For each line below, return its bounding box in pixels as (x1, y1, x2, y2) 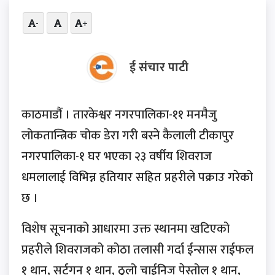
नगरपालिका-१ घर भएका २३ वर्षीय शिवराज (21, 145, 212, 167)
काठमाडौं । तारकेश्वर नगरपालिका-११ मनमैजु (21, 104, 217, 125)
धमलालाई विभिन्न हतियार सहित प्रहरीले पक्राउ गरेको (21, 166, 253, 188)
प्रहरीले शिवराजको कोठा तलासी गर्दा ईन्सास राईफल (21, 239, 254, 260)
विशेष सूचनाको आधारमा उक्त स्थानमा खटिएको (21, 218, 230, 239)
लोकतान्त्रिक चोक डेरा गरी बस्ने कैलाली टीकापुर (21, 125, 234, 146)
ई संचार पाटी (130, 56, 188, 78)
